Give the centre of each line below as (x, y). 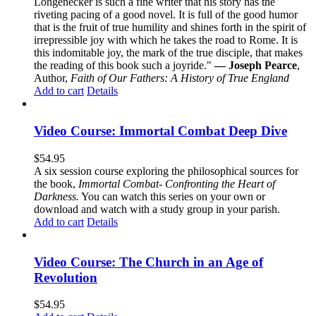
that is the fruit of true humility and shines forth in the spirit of (170, 28)
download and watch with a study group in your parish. (157, 209)
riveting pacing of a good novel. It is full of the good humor (166, 15)
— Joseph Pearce (256, 66)
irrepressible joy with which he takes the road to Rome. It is (166, 40)
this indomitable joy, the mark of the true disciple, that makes (168, 53)
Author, (52, 78)
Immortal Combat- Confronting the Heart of (177, 183)
